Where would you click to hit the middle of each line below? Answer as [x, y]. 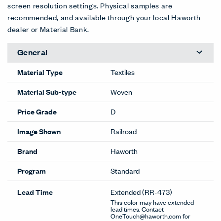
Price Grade [37, 111]
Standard [125, 171]
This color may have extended [152, 202]
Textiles [123, 72]
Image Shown [39, 131]
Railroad [124, 131]
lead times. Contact [137, 209]
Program [32, 171]
